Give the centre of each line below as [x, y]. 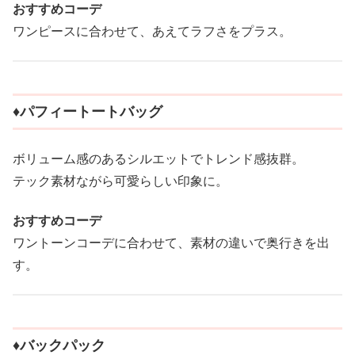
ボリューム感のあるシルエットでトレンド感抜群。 [158, 158]
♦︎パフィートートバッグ [88, 111]
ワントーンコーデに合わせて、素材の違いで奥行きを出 [171, 243]
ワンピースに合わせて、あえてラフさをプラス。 [152, 31]
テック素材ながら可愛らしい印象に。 [120, 181]
